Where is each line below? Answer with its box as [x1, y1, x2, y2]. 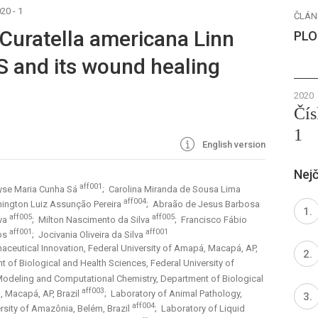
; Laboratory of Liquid [155, 303, 245, 314]
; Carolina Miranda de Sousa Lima [102, 184, 241, 195]
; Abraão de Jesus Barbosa [146, 199, 260, 210]
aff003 [82, 286, 104, 296]
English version [200, 139, 265, 150]
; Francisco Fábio [175, 214, 247, 226]
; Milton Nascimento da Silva [32, 214, 152, 226]
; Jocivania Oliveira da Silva [32, 229, 146, 241]
